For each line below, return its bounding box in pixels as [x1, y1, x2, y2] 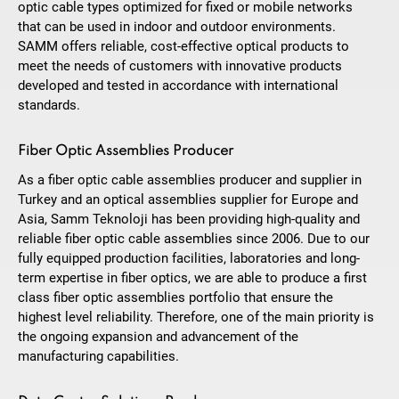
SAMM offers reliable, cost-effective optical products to [18, 38, 349, 55]
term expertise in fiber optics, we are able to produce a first [18, 270, 367, 287]
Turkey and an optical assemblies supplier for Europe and [18, 191, 358, 208]
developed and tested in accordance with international [18, 77, 338, 94]
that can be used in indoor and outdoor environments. [18, 19, 336, 36]
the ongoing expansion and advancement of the [18, 329, 298, 346]
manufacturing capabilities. [18, 348, 179, 365]
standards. [18, 97, 80, 114]
